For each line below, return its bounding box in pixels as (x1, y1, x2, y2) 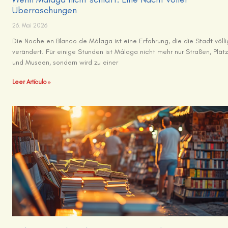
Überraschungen (12, 5, 77, 16)
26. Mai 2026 (12, 22, 48, 30)
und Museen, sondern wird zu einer (12, 58, 119, 67)
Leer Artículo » (12, 78, 51, 86)
